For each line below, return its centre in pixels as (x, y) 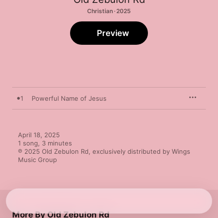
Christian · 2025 (109, 11)
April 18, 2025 (39, 135)
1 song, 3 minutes (45, 143)
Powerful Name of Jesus (69, 98)
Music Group (37, 160)
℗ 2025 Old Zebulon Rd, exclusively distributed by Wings (104, 151)
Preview (113, 33)
